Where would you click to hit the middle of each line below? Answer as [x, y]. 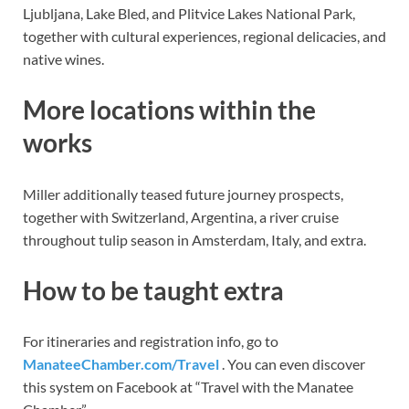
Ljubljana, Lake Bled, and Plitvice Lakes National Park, [189, 14]
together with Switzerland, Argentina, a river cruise [181, 216]
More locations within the [169, 110]
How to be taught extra [153, 290]
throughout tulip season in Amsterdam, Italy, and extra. [194, 239]
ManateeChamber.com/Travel [121, 363]
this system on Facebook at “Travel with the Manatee [188, 386]
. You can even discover [292, 363]
